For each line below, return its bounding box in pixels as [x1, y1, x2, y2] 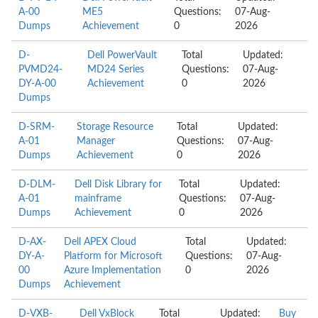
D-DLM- [18, 180, 55, 190]
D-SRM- [18, 122, 55, 132]
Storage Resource [77, 122, 154, 132]
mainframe [75, 194, 122, 204]
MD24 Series [87, 65, 144, 75]
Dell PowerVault [87, 50, 157, 60]
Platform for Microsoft [64, 251, 163, 261]
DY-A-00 [18, 79, 56, 89]
